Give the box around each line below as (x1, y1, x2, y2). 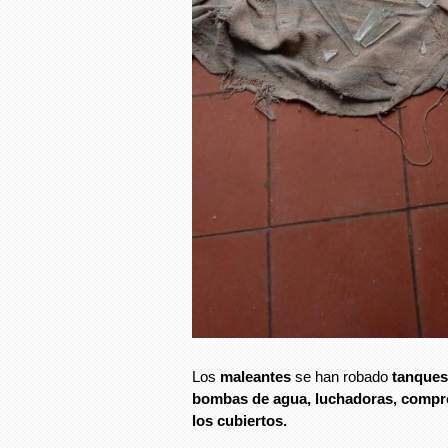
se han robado (295, 368, 392, 386)
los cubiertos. (192, 412, 287, 430)
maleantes (220, 368, 295, 386)
